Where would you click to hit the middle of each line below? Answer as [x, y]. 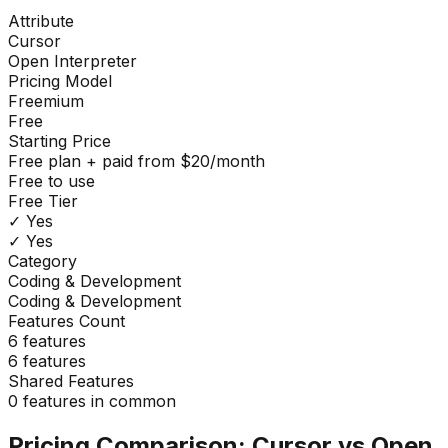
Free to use [51, 180]
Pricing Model [60, 80]
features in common [97, 400]
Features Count [66, 320]
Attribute [41, 20]
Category [42, 260]
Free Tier [43, 200]
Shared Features [71, 380]
